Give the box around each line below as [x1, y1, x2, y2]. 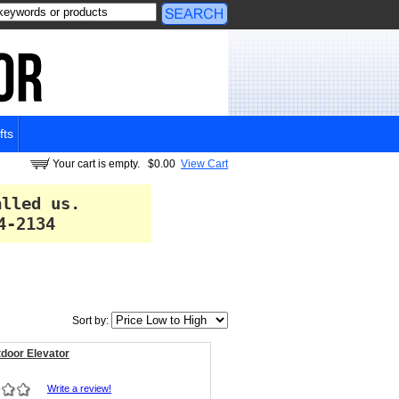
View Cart [181, 158, 228, 170]
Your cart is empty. [53, 158, 142, 170]
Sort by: [72, 314, 111, 327]
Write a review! [47, 383, 111, 394]
